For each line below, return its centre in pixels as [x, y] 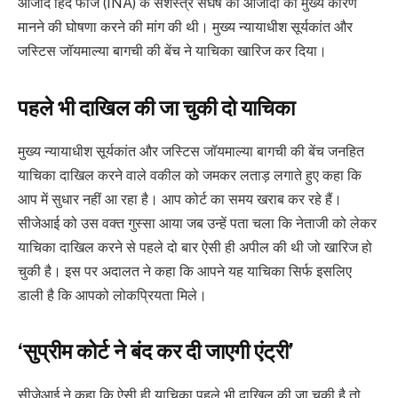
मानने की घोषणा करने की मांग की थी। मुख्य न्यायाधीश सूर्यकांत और [185, 28]
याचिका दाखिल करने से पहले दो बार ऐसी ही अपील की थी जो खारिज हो [195, 247]
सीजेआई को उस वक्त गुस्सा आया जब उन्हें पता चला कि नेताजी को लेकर [197, 223]
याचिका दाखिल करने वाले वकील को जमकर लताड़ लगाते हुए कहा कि [190, 175]
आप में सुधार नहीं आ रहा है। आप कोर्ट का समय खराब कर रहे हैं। [180, 199]
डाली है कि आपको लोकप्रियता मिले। [112, 295]
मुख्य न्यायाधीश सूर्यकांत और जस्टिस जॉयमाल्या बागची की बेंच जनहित [191, 151]
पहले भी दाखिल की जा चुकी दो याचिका [156, 107]
